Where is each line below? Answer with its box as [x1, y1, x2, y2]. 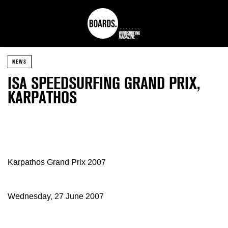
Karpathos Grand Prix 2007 [8, 159, 106, 167]
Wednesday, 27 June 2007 [8, 192, 104, 201]
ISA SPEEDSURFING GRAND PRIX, [8, 73, 200, 93]
